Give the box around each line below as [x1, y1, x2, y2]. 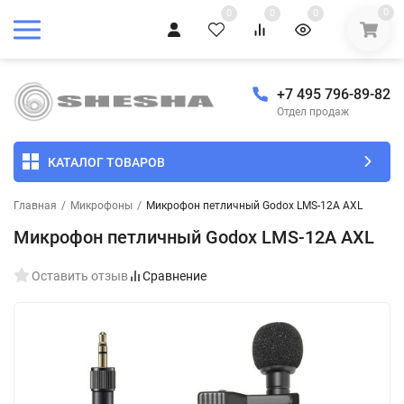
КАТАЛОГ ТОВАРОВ [48, 154, 165, 170]
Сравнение [142, 269, 207, 284]
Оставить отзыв [32, 269, 128, 284]
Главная [14, 199, 57, 213]
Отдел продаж [277, 106, 349, 119]
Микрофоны [70, 199, 133, 213]
